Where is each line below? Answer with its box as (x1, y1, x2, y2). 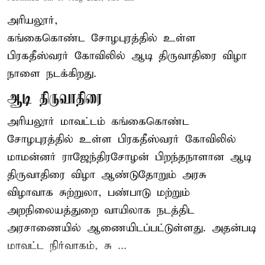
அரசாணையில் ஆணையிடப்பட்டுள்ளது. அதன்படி (7, 221, 256, 235)
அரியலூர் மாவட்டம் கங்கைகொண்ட (7, 115, 189, 129)
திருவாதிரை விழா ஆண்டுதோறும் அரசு (7, 168, 206, 182)
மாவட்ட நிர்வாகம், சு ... (7, 239, 127, 253)
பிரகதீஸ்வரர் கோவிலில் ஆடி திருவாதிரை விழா (7, 49, 247, 63)
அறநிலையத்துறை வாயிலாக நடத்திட (7, 203, 195, 218)
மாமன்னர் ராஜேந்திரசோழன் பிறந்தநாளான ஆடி (7, 150, 251, 164)
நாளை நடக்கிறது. (7, 67, 96, 81)
